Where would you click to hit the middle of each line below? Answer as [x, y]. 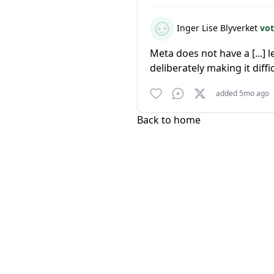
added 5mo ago [243, 93]
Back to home [169, 120]
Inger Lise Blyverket [217, 28]
